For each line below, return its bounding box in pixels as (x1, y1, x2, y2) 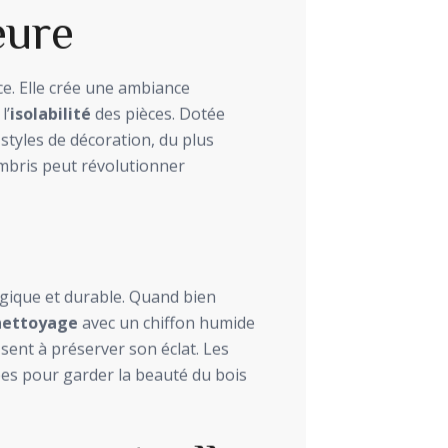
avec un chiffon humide (78, 311, 255, 334)
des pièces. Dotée (91, 102, 225, 125)
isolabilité (10, 102, 91, 125)
